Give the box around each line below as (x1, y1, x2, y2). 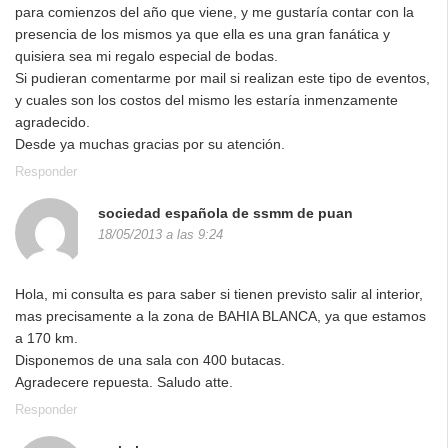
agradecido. (15, 114, 90, 131)
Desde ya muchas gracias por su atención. (15, 136, 285, 153)
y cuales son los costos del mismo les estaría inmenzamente (15, 92, 398, 109)
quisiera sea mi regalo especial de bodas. (15, 48, 278, 65)
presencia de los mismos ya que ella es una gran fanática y (15, 26, 390, 43)
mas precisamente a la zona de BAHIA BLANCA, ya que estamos (15, 308, 426, 325)
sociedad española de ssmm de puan (98, 205, 353, 222)
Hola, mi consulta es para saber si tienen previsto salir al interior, (15, 286, 423, 303)
